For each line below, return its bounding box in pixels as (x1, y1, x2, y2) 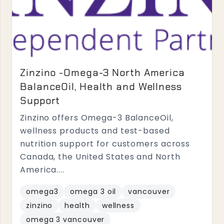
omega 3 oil (70, 186, 116, 196)
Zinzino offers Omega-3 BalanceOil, (20, 112, 173, 123)
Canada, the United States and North (20, 151, 180, 162)
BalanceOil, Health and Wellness (20, 80, 182, 93)
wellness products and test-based (20, 125, 170, 136)
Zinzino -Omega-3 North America (20, 66, 185, 79)
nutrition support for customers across (20, 138, 190, 149)
